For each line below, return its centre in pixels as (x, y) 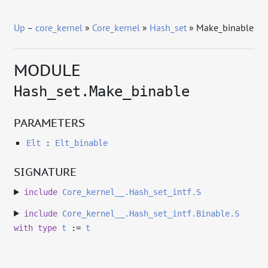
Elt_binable (81, 143)
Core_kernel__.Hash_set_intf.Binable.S (150, 213)
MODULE (48, 69)
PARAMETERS (50, 122)
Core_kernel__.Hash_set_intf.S (131, 192)
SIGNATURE (45, 171)
